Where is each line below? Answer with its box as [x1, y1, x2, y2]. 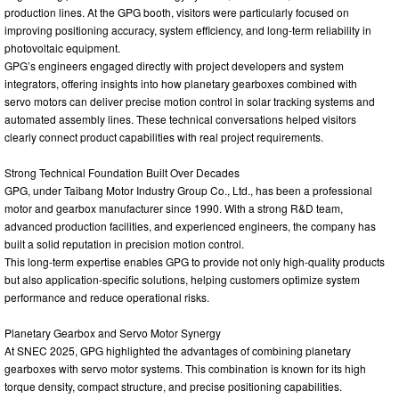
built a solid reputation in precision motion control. [4, 235, 244, 251]
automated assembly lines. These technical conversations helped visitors [4, 110, 356, 126]
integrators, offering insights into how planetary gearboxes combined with [4, 75, 357, 91]
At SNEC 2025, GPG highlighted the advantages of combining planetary [4, 342, 351, 358]
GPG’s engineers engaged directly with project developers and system [4, 57, 344, 73]
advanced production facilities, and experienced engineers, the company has [4, 217, 376, 233]
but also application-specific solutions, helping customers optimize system [4, 271, 360, 287]
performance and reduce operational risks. [4, 289, 209, 305]
